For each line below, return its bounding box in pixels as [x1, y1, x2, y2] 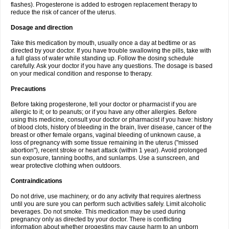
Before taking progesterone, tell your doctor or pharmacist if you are [11, 101, 197, 108]
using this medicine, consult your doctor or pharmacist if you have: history [11, 116, 213, 123]
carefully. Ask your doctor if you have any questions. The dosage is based [11, 62, 213, 70]
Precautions [11, 85, 46, 93]
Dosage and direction [11, 24, 73, 31]
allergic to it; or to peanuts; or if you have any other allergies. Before [11, 108, 197, 116]
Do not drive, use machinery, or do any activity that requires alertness [11, 193, 201, 200]
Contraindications [11, 177, 62, 185]
